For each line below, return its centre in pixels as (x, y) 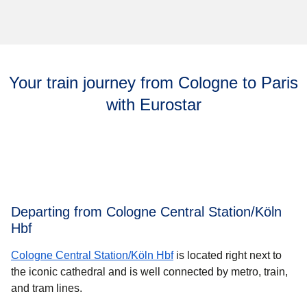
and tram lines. (47, 288)
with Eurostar (153, 104)
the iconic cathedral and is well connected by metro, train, (149, 271)
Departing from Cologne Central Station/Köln (146, 211)
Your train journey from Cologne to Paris (153, 82)
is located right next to (228, 255)
